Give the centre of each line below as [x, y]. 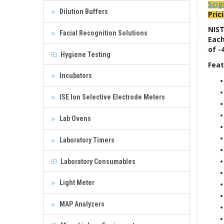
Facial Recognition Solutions [103, 33]
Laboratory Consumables [97, 161]
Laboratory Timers [86, 140]
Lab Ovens [74, 118]
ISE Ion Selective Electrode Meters [111, 97]
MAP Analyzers [81, 204]
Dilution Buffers [83, 11]
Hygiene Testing [85, 54]
